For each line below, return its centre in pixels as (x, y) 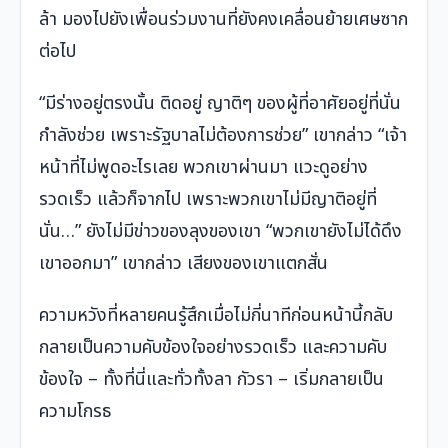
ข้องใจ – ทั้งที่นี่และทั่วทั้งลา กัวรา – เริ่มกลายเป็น (211, 380)
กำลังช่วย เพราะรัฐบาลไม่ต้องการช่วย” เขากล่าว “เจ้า (223, 136)
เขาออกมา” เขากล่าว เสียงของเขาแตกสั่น (183, 264)
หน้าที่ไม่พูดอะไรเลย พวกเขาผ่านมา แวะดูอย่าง (203, 168)
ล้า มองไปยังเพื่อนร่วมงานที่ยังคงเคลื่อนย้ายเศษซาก (223, 20)
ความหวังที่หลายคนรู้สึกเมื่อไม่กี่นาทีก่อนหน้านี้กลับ (216, 316)
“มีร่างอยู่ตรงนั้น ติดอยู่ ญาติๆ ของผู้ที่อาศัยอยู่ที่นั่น (220, 104)
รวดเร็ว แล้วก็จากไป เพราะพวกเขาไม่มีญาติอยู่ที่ (208, 200)
